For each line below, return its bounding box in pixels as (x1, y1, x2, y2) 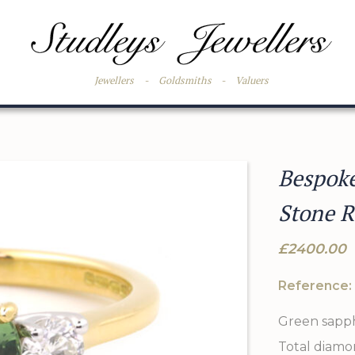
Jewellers (94, 74, 135, 88)
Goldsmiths (158, 74, 212, 88)
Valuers (235, 74, 269, 88)
